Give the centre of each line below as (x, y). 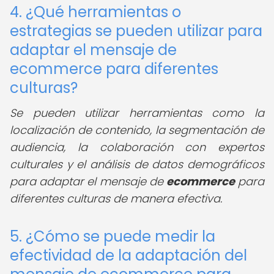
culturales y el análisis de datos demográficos (137, 164)
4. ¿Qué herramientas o (95, 12)
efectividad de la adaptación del (128, 255)
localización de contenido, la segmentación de (137, 130)
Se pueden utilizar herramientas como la (137, 113)
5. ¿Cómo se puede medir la (113, 236)
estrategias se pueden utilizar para (136, 31)
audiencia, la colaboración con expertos (137, 147)
